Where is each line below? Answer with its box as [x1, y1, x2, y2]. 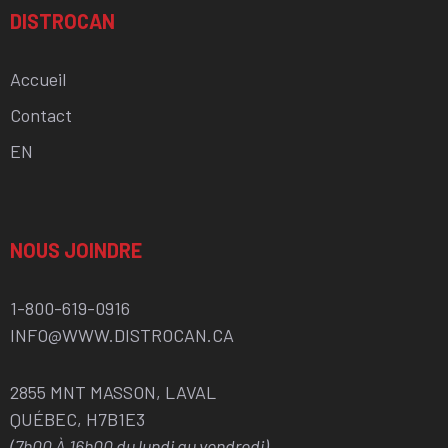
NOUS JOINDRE [10, 237, 142, 262]
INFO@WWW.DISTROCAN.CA [10, 323, 234, 346]
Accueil [10, 67, 66, 90]
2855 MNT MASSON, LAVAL [10, 380, 216, 403]
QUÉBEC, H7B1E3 [10, 407, 145, 430]
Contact [10, 103, 72, 126]
